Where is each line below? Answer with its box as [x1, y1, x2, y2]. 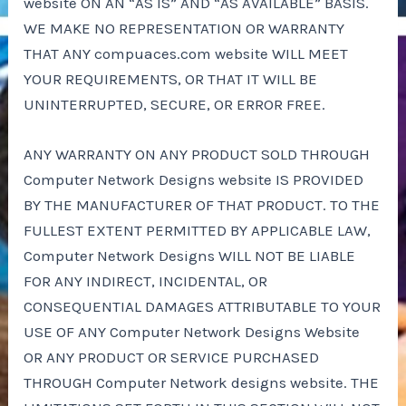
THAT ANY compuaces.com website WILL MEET [24, 43, 349, 63]
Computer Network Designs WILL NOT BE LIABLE [24, 246, 356, 266]
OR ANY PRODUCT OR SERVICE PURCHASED [24, 348, 320, 367]
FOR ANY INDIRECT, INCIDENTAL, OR [24, 272, 268, 291]
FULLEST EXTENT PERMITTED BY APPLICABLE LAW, [24, 221, 372, 240]
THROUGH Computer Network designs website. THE [24, 373, 380, 392]
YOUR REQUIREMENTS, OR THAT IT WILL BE [24, 69, 318, 88]
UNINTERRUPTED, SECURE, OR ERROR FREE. [24, 94, 326, 113]
